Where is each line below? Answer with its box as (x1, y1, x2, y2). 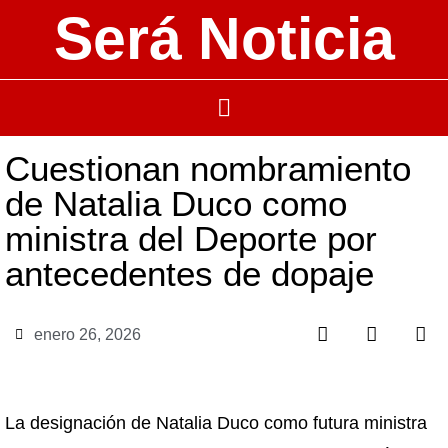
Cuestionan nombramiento (5, 149, 411, 188)
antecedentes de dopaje (5, 254, 374, 293)
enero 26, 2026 (34, 326, 141, 343)
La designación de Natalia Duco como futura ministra (5, 413, 427, 433)
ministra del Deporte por (5, 219, 377, 258)
